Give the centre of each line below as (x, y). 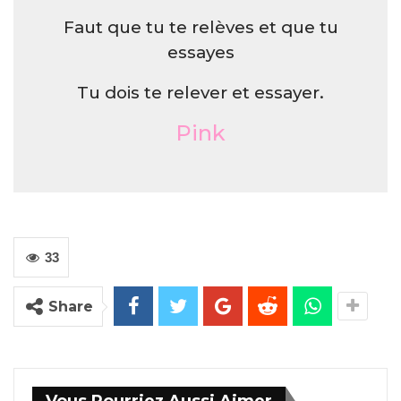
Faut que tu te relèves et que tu (200, 27)
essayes (200, 52)
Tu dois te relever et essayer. (200, 93)
